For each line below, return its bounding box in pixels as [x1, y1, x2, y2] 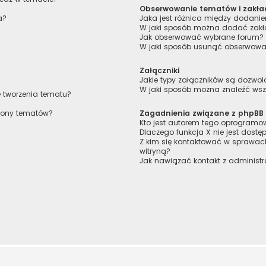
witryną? [140, 146, 171, 157]
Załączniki [140, 65, 180, 76]
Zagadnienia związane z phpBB [140, 108, 264, 119]
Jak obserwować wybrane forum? [140, 32, 264, 43]
